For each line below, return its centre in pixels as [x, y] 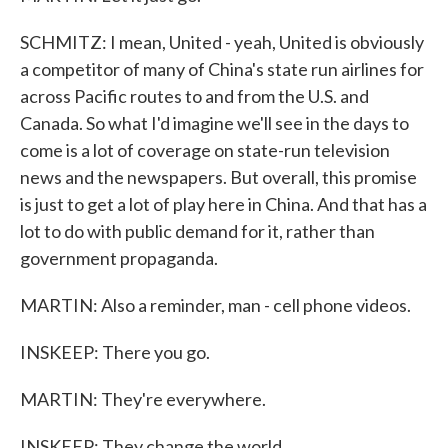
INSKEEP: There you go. [115, 352]
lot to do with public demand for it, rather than [197, 231]
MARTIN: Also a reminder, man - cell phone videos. [215, 305]
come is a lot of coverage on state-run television [205, 150]
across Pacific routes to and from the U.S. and [194, 96]
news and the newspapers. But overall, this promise [218, 177]
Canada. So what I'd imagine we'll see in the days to [214, 123]
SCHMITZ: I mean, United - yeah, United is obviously [222, 42]
